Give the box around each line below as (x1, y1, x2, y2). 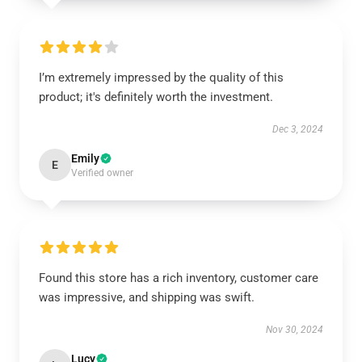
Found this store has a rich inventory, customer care (39, 271, 318, 285)
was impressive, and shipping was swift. (39, 290, 255, 305)
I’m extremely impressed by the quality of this (39, 70, 284, 85)
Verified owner (71, 167, 133, 179)
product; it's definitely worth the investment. (39, 90, 273, 104)
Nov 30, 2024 (266, 324, 323, 335)
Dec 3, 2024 (272, 124, 323, 135)
